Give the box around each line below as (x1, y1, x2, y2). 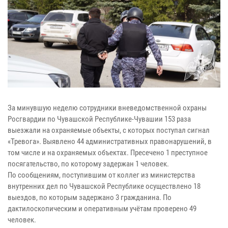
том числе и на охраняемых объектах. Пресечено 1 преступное (8, 148, 208, 157)
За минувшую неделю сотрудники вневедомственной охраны (8, 103, 207, 112)
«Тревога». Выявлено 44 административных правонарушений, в (8, 136, 212, 146)
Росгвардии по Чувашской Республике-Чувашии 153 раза (8, 114, 191, 124)
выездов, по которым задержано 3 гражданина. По (8, 192, 172, 202)
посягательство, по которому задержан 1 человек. (8, 159, 169, 168)
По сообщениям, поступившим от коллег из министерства (8, 170, 195, 180)
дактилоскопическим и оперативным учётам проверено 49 (8, 204, 196, 213)
